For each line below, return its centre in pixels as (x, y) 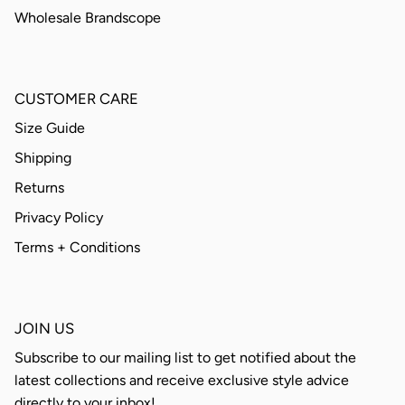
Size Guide (50, 128)
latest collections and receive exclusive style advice (182, 381)
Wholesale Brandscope (88, 18)
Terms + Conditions (77, 248)
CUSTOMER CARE (76, 99)
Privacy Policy (59, 218)
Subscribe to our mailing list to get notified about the (185, 358)
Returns (39, 188)
